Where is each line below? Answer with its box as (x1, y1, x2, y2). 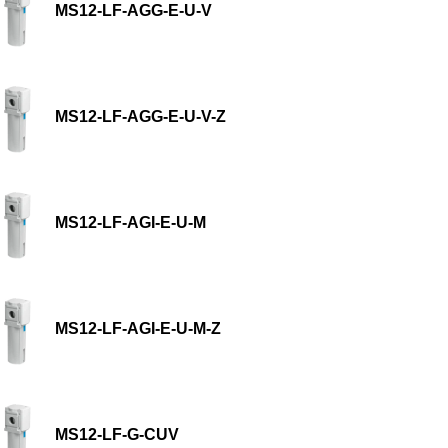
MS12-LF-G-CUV (55, 425, 180, 443)
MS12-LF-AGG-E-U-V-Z (55, 107, 227, 125)
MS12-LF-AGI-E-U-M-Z (55, 319, 222, 337)
